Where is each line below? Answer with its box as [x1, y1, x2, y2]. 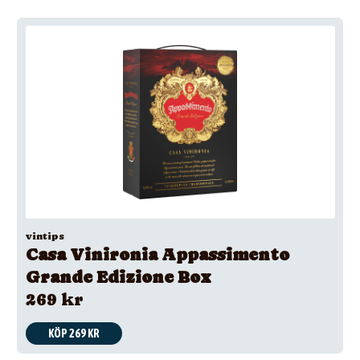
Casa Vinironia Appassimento [25, 245, 289, 264]
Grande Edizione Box [25, 268, 211, 287]
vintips [25, 231, 64, 242]
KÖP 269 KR [47, 327, 100, 340]
